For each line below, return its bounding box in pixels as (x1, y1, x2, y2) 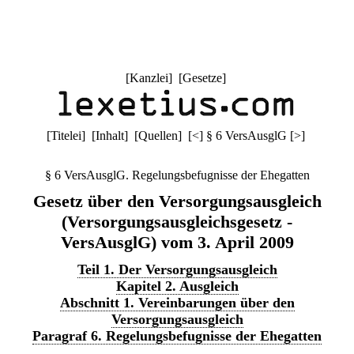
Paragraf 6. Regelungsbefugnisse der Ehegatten (32, 328, 322, 344)
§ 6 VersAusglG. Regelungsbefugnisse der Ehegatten (44, 168, 310, 182)
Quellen (137, 129, 178, 142)
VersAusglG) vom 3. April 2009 (60, 232, 294, 252)
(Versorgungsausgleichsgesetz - (62, 212, 292, 232)
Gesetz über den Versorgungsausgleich (32, 191, 322, 211)
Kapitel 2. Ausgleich (115, 278, 239, 294)
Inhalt (95, 129, 124, 142)
